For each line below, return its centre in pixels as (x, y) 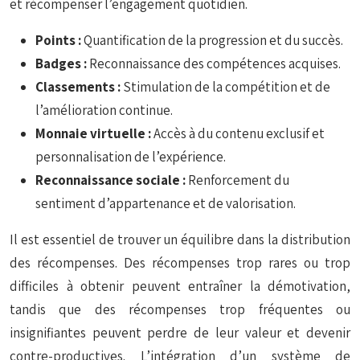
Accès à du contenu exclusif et (239, 133)
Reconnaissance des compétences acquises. (215, 63)
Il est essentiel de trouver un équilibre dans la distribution (180, 239)
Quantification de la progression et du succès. (213, 40)
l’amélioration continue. (104, 110)
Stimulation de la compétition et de (227, 87)
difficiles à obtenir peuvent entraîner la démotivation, (180, 286)
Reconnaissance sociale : (112, 180)
